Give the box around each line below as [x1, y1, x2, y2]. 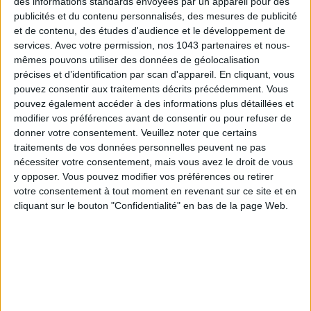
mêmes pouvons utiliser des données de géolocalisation [14, 54, 260, 66]
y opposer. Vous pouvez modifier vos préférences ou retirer [14, 171, 274, 183]
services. [14, 40, 53, 51]
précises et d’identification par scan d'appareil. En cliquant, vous [14, 69, 294, 81]
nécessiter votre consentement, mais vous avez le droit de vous [14, 156, 293, 168]
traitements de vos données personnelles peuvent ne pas [14, 142, 266, 153]
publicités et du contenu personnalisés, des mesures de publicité [14, 10, 297, 22]
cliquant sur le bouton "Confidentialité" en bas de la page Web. [14, 200, 288, 212]
